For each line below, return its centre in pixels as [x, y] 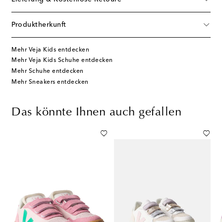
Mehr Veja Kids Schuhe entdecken [62, 61]
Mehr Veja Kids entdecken [50, 50]
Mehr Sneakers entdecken [50, 82]
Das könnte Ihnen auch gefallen [96, 112]
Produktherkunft [39, 25]
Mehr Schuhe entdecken [48, 71]
